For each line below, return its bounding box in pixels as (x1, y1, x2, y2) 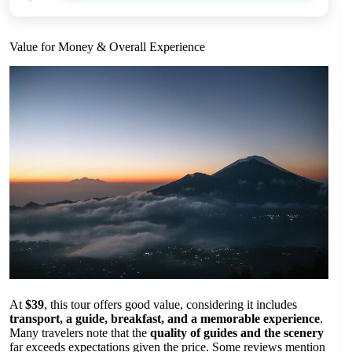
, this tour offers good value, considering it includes (44, 297, 297, 311)
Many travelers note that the (9, 325, 150, 339)
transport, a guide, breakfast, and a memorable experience (9, 311, 320, 325)
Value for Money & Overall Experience (9, 40, 205, 54)
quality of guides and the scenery (150, 325, 324, 339)
